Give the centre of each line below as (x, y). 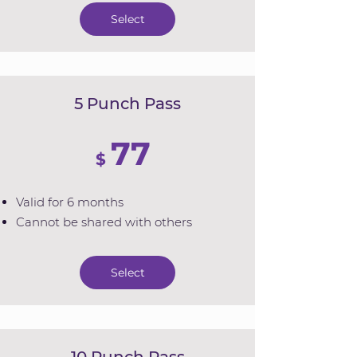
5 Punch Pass (127, 104)
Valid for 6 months (70, 202)
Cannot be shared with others (104, 222)
